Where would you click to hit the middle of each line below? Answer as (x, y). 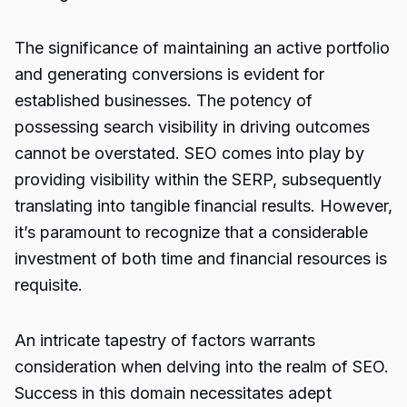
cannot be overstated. (99, 153)
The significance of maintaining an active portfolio (202, 48)
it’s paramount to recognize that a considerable (191, 232)
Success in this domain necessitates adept (173, 393)
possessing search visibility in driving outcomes (192, 127)
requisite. (49, 285)
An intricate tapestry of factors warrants (165, 340)
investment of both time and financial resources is (201, 258)
